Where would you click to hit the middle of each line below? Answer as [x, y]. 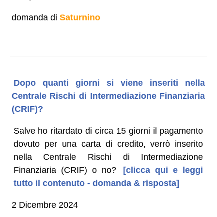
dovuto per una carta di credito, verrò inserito [108, 144]
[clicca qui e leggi [161, 170]
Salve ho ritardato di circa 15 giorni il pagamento [108, 131]
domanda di [35, 17]
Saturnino [80, 17]
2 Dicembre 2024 [45, 205]
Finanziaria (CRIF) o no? [65, 170]
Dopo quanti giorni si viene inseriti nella [109, 83]
